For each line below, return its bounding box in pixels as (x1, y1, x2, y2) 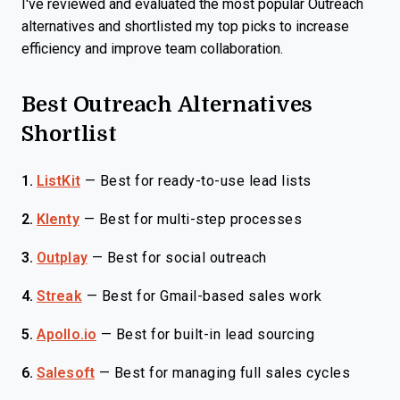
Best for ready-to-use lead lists (99, 173, 312, 188)
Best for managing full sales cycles (113, 365, 351, 380)
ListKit (37, 173, 80, 188)
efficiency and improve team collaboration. (21, 41, 283, 56)
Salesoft (37, 365, 95, 380)
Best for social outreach (106, 250, 267, 265)
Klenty (37, 212, 79, 227)
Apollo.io (37, 327, 96, 342)
